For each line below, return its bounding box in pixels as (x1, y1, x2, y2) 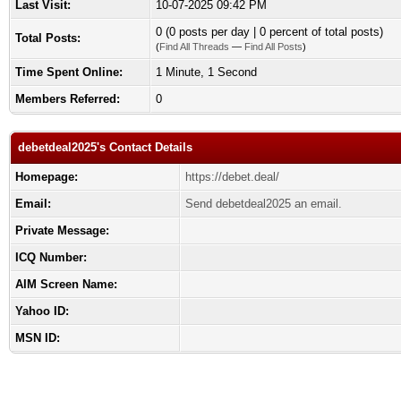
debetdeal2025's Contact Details (18, 141, 192, 154)
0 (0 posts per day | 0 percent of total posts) (156, 25, 383, 38)
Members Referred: (15, 92, 120, 106)
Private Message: (15, 224, 109, 237)
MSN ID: (15, 331, 60, 345)
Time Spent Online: (15, 65, 123, 79)
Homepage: (15, 170, 78, 183)
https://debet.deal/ (185, 170, 279, 183)
